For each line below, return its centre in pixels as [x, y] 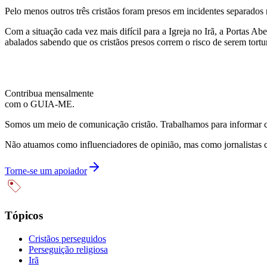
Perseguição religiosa [68, 249]
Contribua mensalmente [49, 93]
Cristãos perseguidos [67, 238]
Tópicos [24, 216]
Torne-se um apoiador [46, 170]
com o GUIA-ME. [40, 104]
